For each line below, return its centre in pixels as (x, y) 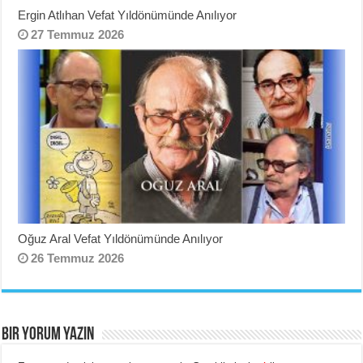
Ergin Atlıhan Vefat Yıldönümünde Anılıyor (128, 15)
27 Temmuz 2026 (78, 35)
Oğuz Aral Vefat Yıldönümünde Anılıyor (121, 239)
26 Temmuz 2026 (78, 258)
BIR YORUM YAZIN (48, 335)
